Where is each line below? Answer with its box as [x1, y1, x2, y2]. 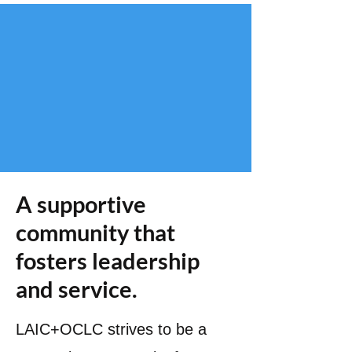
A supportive [16, 190, 146, 218]
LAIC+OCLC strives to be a [16, 321, 207, 338]
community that [16, 218, 175, 246]
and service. [16, 275, 137, 302]
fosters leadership [16, 247, 200, 274]
